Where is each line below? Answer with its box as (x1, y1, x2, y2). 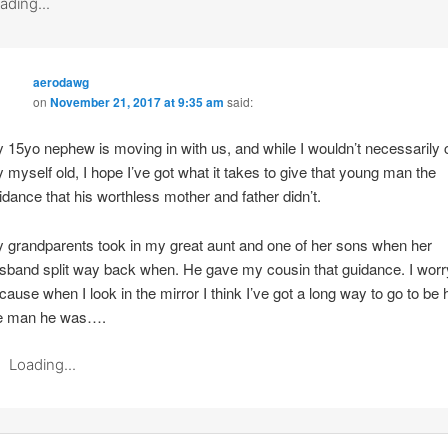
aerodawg (32, 72, 89, 91)
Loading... (8, 355, 76, 375)
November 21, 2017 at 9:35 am (49, 92, 224, 111)
